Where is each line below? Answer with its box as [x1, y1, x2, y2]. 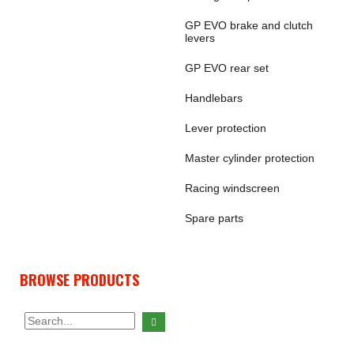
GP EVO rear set [185, 62, 269, 74]
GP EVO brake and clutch [185, 19, 313, 32]
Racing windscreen [185, 182, 280, 194]
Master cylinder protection [185, 152, 314, 164]
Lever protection [185, 122, 266, 134]
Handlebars [185, 92, 243, 104]
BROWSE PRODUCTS [20, 269, 139, 290]
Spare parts [185, 212, 243, 224]
